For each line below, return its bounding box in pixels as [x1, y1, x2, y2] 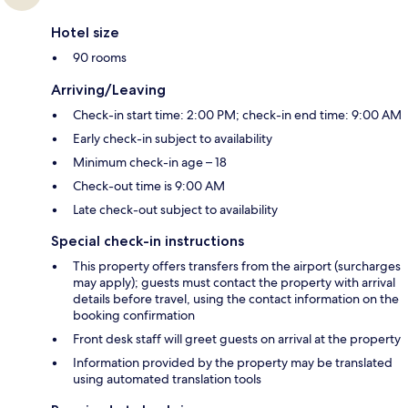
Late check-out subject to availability [73, 201, 278, 219]
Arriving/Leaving [51, 81, 166, 99]
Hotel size [51, 24, 119, 42]
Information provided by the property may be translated [73, 354, 393, 372]
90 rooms [73, 49, 127, 66]
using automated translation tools [73, 371, 261, 388]
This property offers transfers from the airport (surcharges [73, 258, 401, 275]
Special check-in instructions [51, 232, 244, 250]
